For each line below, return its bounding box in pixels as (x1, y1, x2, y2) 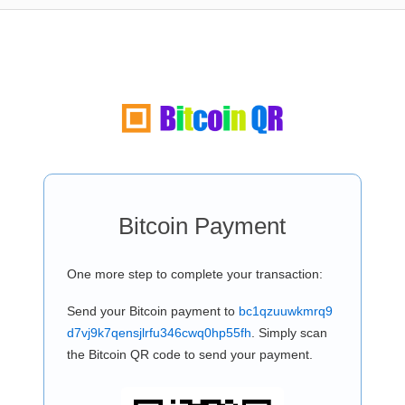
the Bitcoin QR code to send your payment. (66, 347, 313, 362)
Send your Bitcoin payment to (66, 304, 239, 318)
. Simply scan (250, 325, 327, 340)
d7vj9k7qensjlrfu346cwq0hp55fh (66, 325, 251, 340)
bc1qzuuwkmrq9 (238, 304, 333, 318)
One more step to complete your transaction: (66, 267, 323, 281)
